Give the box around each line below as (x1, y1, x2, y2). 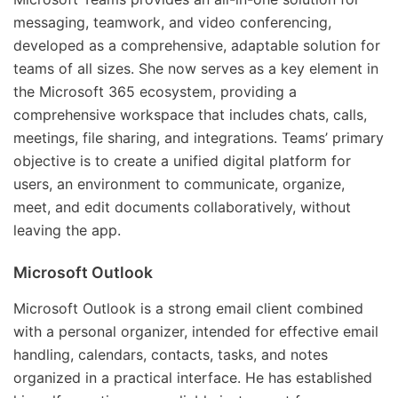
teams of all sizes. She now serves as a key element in (13, 60, 378, 78)
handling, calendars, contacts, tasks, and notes (13, 346, 328, 364)
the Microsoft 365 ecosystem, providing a (13, 83, 297, 101)
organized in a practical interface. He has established (13, 369, 372, 387)
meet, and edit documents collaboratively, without (13, 198, 351, 217)
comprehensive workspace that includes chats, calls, (13, 106, 367, 124)
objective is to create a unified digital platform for (13, 152, 351, 171)
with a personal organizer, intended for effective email (13, 322, 378, 341)
